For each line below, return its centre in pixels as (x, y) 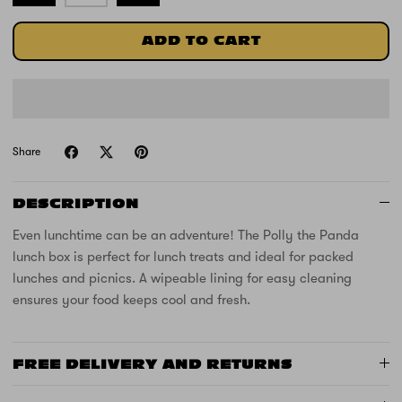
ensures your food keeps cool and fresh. (131, 299)
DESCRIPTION (76, 204)
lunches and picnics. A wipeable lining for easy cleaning (182, 278)
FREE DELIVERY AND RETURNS (153, 364)
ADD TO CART (201, 40)
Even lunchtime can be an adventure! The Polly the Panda (186, 235)
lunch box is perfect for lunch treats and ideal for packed (183, 256)
